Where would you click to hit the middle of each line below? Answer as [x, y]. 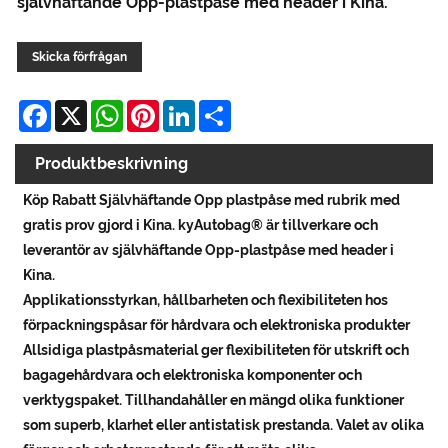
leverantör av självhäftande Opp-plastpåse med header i [209, 250]
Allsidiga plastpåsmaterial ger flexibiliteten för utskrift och [216, 350]
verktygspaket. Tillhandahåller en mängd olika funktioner [214, 400]
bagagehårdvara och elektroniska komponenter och [193, 375]
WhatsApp [163, 108]
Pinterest [194, 108]
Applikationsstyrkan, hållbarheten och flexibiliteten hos [206, 300]
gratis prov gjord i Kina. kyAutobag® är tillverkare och [201, 225]
